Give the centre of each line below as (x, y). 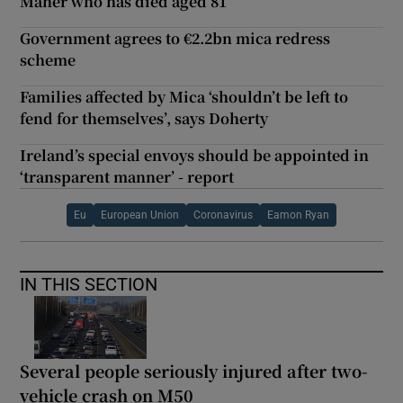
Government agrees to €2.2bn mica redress (175, 38)
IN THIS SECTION (89, 284)
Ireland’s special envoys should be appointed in (195, 155)
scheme (48, 59)
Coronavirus (223, 215)
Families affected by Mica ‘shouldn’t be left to (184, 96)
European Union (140, 215)
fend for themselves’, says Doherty (144, 118)
